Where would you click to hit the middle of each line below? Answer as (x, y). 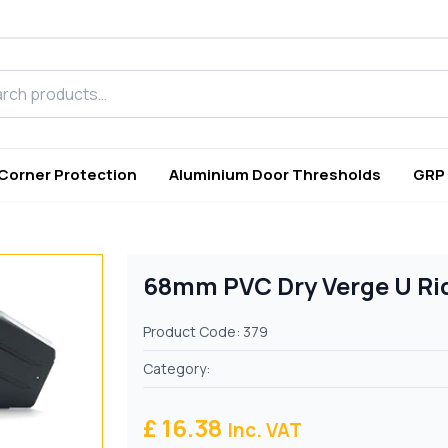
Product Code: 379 (206, 332)
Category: (177, 369)
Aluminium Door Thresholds (275, 175)
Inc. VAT (265, 430)
